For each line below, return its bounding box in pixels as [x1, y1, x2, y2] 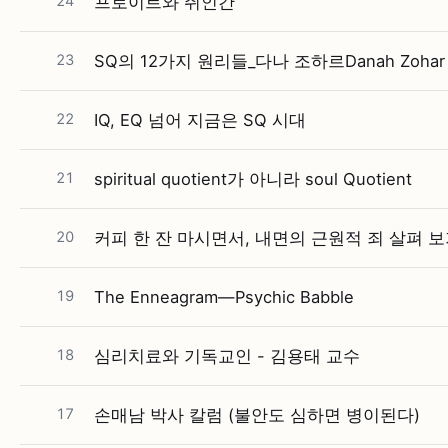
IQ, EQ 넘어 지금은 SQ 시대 [94, 110, 306, 130]
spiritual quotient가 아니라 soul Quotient [94, 169, 412, 189]
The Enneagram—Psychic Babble [94, 287, 354, 307]
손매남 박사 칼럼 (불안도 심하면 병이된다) [94, 405, 420, 425]
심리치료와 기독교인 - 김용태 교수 [94, 346, 360, 366]
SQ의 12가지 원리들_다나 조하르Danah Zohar [94, 51, 445, 71]
